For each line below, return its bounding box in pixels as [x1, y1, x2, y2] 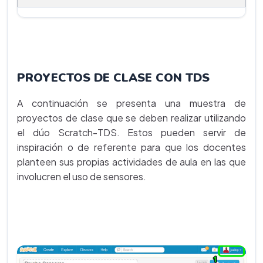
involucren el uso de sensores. [17, 170, 146, 183]
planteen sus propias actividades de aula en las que [17, 155, 246, 168]
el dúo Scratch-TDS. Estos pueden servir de [17, 126, 246, 139]
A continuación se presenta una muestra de [17, 96, 246, 109]
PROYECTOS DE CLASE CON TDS [17, 69, 210, 86]
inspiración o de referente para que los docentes [17, 140, 246, 153]
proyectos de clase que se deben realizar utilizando [17, 111, 246, 124]
